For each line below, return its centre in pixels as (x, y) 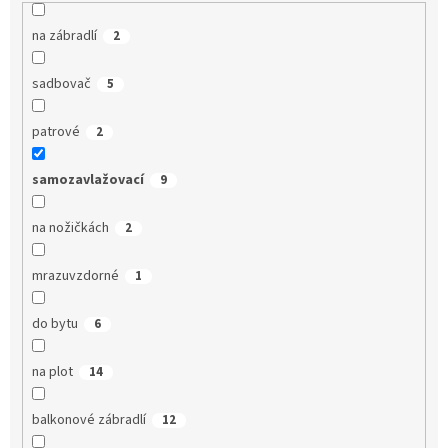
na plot (52, 371)
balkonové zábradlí (88, 419)
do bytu (54, 323)
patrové (55, 131)
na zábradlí (64, 35)
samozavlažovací (87, 179)
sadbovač (61, 83)
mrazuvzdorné (75, 275)
